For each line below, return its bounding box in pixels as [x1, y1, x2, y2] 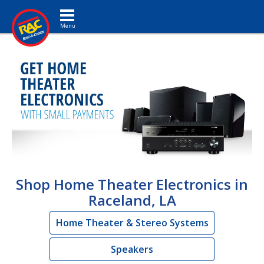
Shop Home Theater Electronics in [16, 174, 248, 194]
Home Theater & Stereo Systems [55, 216, 209, 229]
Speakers [111, 242, 153, 256]
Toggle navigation [67, 3, 106, 14]
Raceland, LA [88, 190, 176, 210]
